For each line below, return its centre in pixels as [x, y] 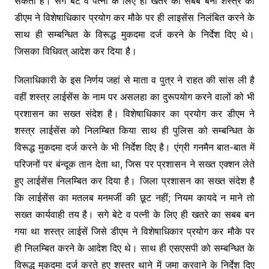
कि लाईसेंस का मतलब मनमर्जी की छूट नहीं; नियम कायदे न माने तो [134, 197]
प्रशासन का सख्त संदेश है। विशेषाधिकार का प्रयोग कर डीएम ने [134, 113]
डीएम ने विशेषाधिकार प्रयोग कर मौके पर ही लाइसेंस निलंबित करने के [134, 17]
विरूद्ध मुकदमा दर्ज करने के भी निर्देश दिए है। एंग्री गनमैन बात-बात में [134, 147]
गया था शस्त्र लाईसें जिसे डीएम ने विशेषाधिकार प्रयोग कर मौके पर [134, 231]
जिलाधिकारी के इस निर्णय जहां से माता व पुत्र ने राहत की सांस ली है [134, 80]
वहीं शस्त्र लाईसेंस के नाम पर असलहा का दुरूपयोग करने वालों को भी [134, 96]
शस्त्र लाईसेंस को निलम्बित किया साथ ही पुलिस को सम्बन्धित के [134, 130]
